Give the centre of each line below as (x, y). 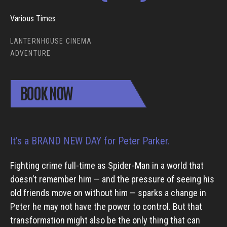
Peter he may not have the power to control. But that (106, 206)
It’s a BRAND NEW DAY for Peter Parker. (90, 141)
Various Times (33, 19)
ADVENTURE (31, 53)
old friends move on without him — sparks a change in (108, 193)
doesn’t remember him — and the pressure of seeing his (112, 179)
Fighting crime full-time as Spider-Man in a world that (107, 165)
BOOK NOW (46, 92)
